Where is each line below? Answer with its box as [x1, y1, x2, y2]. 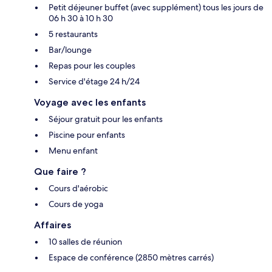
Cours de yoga [49, 198, 103, 209]
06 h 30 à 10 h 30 [49, 12, 113, 24]
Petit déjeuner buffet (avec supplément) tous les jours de [49, 1, 263, 13]
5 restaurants [49, 28, 98, 39]
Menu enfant [49, 144, 98, 156]
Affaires [34, 219, 71, 231]
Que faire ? [34, 165, 86, 177]
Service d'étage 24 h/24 [49, 75, 140, 87]
